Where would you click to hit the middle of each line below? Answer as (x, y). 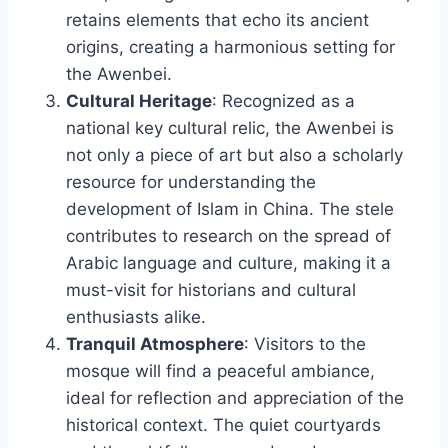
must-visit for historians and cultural (211, 289)
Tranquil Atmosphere (155, 343)
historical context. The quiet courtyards (223, 424)
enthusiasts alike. (136, 316)
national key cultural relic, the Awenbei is (230, 127)
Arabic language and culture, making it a (228, 262)
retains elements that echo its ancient (217, 19)
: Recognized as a (283, 100)
